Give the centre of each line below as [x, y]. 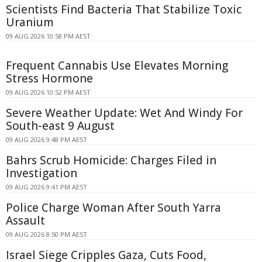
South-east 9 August [60, 126]
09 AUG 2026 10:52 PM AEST [48, 92]
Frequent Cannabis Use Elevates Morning [117, 66]
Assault [25, 221]
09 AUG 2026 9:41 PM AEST [46, 187]
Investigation [42, 173]
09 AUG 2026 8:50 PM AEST [46, 235]
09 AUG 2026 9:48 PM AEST [46, 140]
